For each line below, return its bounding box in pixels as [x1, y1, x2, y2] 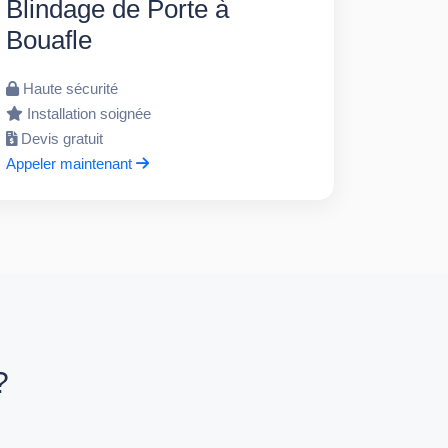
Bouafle [5, 24, 92, 55]
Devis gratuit [20, 129, 103, 147]
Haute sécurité [22, 79, 118, 97]
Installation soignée [26, 104, 151, 122]
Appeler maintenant [5, 154, 136, 172]
